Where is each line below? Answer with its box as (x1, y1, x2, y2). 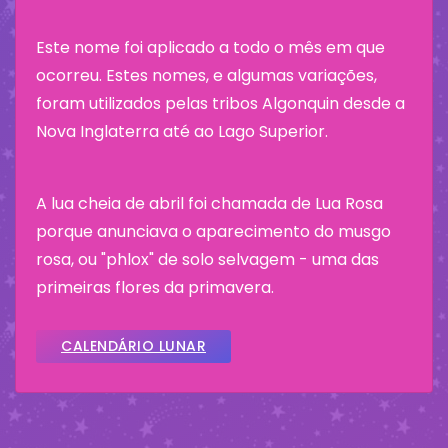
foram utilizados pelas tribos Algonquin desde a (36, 91, 405, 115)
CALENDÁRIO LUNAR (61, 335, 206, 356)
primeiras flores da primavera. (36, 275, 274, 299)
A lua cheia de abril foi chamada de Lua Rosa (36, 191, 383, 215)
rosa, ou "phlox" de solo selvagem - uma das (36, 247, 379, 271)
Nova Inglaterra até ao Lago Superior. (36, 119, 328, 143)
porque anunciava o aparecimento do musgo (36, 219, 391, 243)
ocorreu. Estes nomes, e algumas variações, (36, 63, 377, 87)
